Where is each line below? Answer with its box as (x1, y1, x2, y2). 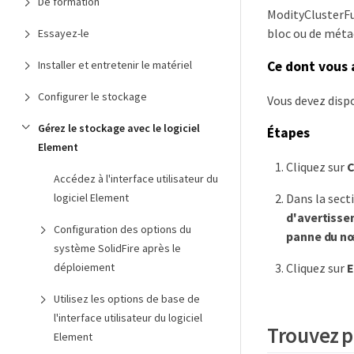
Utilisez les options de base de (54, 292, 200, 306)
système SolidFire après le (54, 241, 181, 255)
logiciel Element (54, 190, 129, 205)
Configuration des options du (54, 222, 191, 236)
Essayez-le (38, 26, 89, 40)
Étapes (267, 124, 310, 142)
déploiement (54, 260, 115, 274)
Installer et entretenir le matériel (38, 58, 192, 72)
